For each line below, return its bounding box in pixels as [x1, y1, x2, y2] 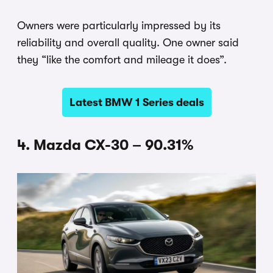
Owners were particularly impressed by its [17, 19, 221, 32]
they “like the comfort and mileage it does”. [17, 53, 227, 66]
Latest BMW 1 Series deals [69, 96, 204, 108]
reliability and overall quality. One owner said [17, 36, 239, 49]
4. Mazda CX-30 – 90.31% [17, 136, 193, 154]
